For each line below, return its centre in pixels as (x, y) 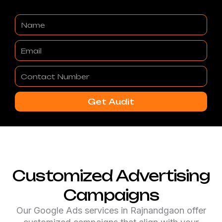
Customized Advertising (111, 176)
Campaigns (111, 195)
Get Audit (111, 102)
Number (28, 83)
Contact (29, 72)
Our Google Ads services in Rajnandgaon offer (111, 211)
